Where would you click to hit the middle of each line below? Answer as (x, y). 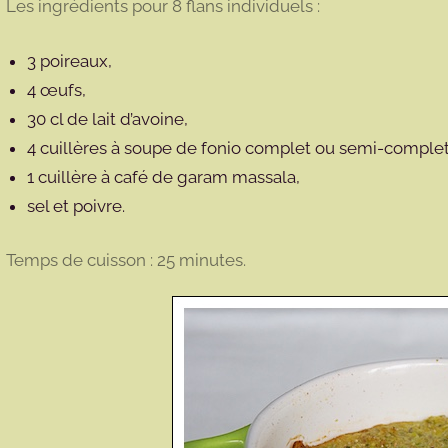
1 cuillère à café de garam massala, (163, 176)
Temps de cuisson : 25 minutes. (125, 260)
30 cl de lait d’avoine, (107, 118)
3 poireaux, (69, 60)
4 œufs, (56, 89)
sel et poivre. (75, 205)
